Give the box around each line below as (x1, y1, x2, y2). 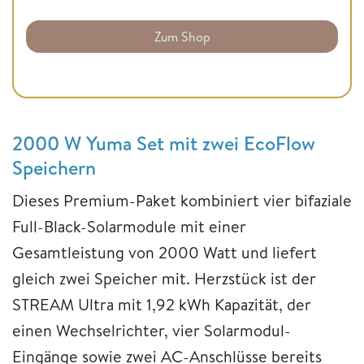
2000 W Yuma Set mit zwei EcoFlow (12, 128, 315, 157)
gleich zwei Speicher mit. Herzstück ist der (12, 266, 316, 289)
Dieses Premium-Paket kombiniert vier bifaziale (12, 188, 352, 211)
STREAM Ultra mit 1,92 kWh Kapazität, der (12, 292, 311, 315)
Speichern (12, 153, 96, 181)
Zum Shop (154, 27, 210, 45)
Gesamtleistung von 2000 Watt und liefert (12, 240, 317, 263)
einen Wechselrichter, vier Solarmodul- (12, 318, 291, 341)
